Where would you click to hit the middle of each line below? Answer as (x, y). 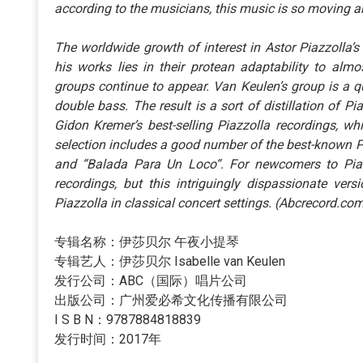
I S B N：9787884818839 (128, 319)
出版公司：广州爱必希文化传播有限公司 (171, 300)
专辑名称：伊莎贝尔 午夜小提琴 (147, 241)
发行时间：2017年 (108, 339)
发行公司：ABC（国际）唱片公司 (151, 280)
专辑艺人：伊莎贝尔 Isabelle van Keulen (170, 261)
